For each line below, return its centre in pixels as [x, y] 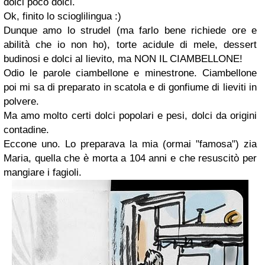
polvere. [21, 101]
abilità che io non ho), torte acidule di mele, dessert [130, 45]
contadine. [26, 130]
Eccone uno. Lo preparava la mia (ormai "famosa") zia [130, 144]
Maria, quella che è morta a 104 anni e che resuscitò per [130, 158]
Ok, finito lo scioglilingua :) [62, 16]
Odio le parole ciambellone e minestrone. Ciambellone [130, 73]
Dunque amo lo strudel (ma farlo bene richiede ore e [130, 30]
